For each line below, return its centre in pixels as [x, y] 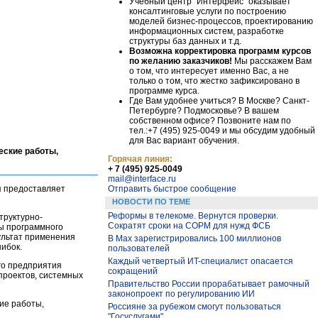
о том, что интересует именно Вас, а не [209, 71]
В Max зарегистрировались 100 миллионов [194, 238]
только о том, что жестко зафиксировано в [214, 81]
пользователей [139, 248]
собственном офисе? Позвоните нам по [210, 120]
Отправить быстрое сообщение [172, 188]
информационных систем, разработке [207, 31]
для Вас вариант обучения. [184, 140]
